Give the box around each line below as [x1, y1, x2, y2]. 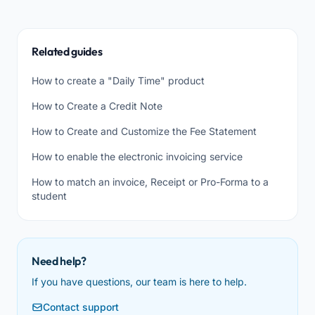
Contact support [43, 301, 119, 313]
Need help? [32, 254, 86, 268]
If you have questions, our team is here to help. [32, 276, 247, 288]
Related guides [32, 44, 103, 58]
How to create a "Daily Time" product [32, 75, 205, 86]
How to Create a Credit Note [32, 100, 162, 112]
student [32, 190, 67, 202]
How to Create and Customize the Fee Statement [32, 125, 257, 137]
